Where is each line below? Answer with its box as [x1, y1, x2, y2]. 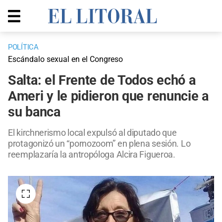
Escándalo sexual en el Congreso [8, 55, 123, 64]
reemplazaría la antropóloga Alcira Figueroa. [8, 149, 175, 160]
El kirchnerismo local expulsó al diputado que [8, 127, 177, 138]
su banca [8, 104, 60, 120]
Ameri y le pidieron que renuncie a [8, 88, 209, 105]
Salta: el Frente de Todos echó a [8, 72, 196, 89]
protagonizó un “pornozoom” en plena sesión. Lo [8, 138, 191, 149]
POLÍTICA [8, 43, 39, 52]
